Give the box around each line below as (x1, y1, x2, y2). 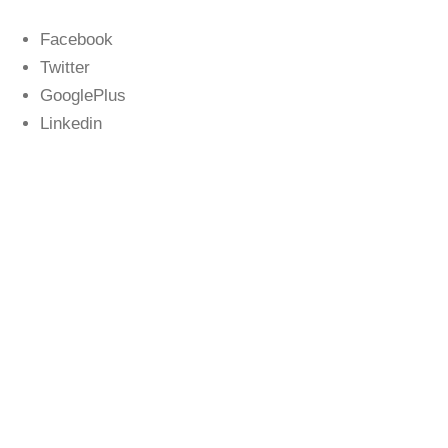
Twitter (40, 58, 90, 78)
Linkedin (40, 114, 102, 134)
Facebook (40, 30, 113, 50)
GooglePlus (40, 86, 126, 106)
